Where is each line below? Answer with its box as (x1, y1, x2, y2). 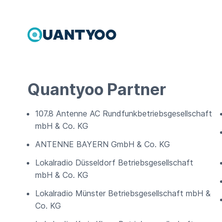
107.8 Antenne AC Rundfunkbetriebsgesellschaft (35, 109, 212, 118)
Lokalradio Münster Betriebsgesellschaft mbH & (35, 188, 211, 198)
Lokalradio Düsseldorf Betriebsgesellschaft (35, 158, 193, 167)
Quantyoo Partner (27, 80, 166, 99)
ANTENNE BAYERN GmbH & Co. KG (35, 139, 170, 149)
